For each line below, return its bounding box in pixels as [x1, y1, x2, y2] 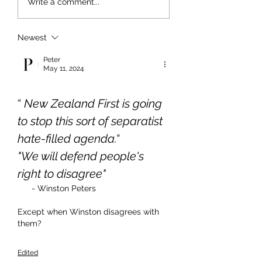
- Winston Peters [32, 184, 96, 193]
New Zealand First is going [24, 96, 165, 111]
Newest [18, 33, 47, 42]
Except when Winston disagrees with [18, 207, 161, 216]
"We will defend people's [18, 149, 147, 163]
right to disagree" [18, 167, 106, 181]
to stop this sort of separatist [18, 114, 166, 128]
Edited [18, 249, 38, 257]
